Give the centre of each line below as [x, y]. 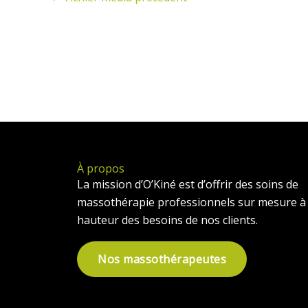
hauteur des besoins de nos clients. [167, 220]
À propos [101, 168]
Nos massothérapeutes [162, 259]
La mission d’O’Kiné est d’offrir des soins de [188, 184]
